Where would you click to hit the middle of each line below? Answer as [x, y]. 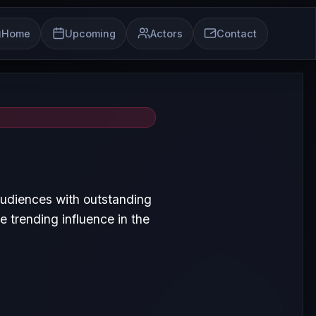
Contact [237, 33]
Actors [166, 33]
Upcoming [90, 33]
